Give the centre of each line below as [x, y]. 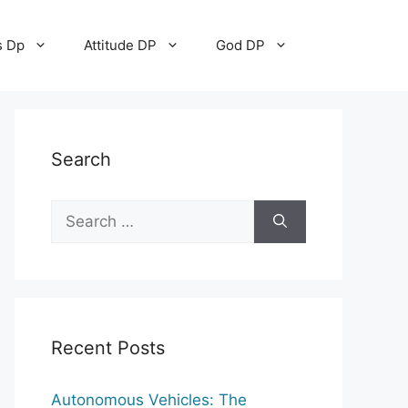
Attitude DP [120, 45]
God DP [240, 45]
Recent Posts [108, 348]
